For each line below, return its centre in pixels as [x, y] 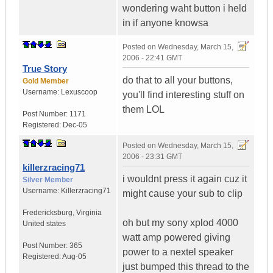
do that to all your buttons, [178, 80]
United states [44, 224]
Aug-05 [74, 257]
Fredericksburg [48, 213]
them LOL [144, 110]
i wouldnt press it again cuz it [185, 179]
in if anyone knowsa [165, 23]
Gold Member [46, 81]
